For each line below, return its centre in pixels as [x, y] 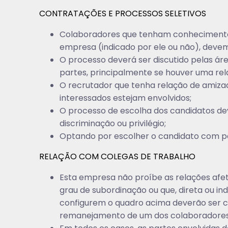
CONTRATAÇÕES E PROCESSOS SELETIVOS [123, 13]
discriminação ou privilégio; [113, 123]
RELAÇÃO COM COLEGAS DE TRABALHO [118, 156]
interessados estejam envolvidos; [126, 98]
